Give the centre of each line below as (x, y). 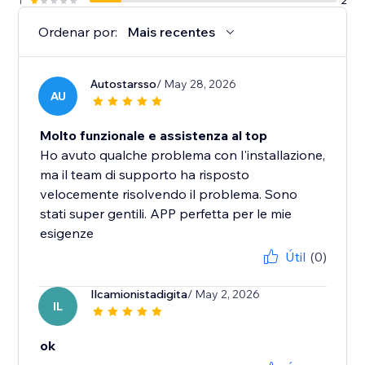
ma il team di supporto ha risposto (145, 175)
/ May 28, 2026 (197, 84)
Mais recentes (172, 32)
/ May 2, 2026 (224, 295)
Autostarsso (124, 84)
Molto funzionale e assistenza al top (154, 136)
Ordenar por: (78, 32)
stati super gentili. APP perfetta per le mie (166, 214)
